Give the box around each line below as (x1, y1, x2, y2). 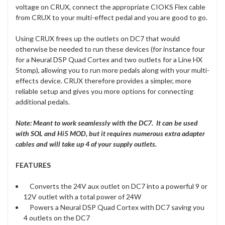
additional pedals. (16, 97, 70, 106)
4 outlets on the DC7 (24, 213, 90, 222)
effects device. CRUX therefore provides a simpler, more (16, 76, 191, 85)
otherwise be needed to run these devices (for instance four (16, 44, 205, 53)
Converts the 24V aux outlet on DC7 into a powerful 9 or (24, 181, 208, 190)
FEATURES (16, 160, 51, 169)
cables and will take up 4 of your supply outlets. (16, 139, 157, 148)
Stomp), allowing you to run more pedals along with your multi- (16, 65, 209, 74)
